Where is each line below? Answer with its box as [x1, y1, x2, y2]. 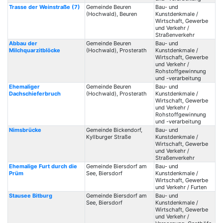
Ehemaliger [8, 83, 40, 90]
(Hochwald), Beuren [86, 10, 137, 17]
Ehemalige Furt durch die [8, 163, 77, 170]
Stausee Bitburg [8, 192, 52, 199]
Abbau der [8, 40, 37, 47]
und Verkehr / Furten [155, 184, 207, 191]
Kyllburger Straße [86, 133, 131, 140]
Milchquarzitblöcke [8, 47, 60, 54]
